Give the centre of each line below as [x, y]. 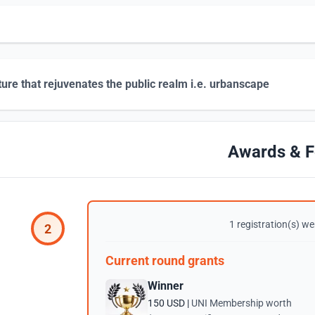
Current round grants [165, 261]
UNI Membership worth [242, 303]
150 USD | [169, 303]
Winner [166, 286]
